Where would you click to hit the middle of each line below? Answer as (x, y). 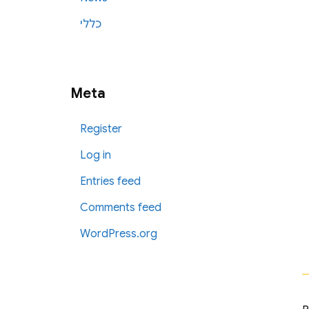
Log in (96, 155)
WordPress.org (119, 234)
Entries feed (111, 181)
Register (101, 129)
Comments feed (121, 208)
